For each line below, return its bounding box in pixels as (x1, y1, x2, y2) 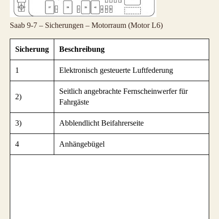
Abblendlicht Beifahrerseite (59, 119, 144, 128)
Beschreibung (59, 45, 105, 54)
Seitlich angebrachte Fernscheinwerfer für (59, 87, 188, 96)
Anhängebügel (59, 140, 105, 149)
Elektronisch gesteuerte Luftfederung (59, 66, 173, 75)
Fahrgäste (59, 98, 89, 107)
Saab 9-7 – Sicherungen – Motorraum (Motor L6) (10, 21, 163, 30)
